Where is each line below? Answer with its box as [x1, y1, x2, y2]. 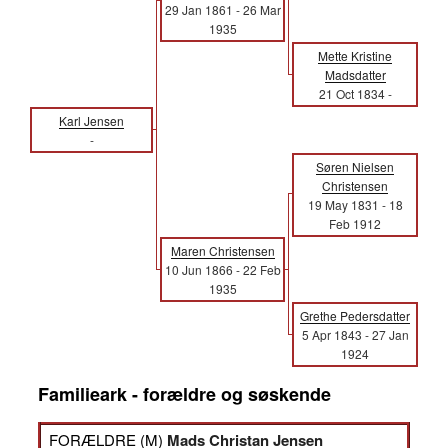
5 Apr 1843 [301, 326, 362, 343]
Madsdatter [324, 66, 386, 83]
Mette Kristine [318, 47, 392, 64]
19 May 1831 [307, 196, 379, 213]
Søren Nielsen [316, 158, 394, 175]
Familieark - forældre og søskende [38, 381, 331, 407]
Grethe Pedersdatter [300, 307, 410, 324]
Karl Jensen [59, 112, 124, 129]
